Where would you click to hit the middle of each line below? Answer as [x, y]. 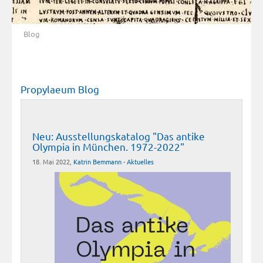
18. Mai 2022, [53, 161]
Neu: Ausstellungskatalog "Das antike [119, 136]
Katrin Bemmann [97, 161]
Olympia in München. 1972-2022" [108, 146]
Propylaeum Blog [60, 89]
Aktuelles [140, 161]
